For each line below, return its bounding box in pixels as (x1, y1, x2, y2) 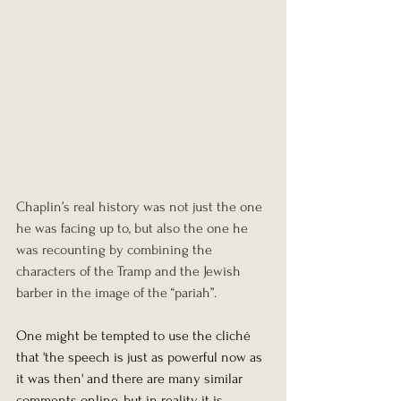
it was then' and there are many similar (16, 371, 246, 388)
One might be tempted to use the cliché (16, 328, 254, 345)
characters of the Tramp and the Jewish (16, 263, 244, 280)
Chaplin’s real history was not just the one (16, 199, 266, 216)
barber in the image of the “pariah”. (16, 285, 217, 302)
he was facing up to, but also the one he (16, 220, 252, 237)
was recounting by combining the (16, 242, 216, 259)
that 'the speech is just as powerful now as (16, 349, 266, 366)
